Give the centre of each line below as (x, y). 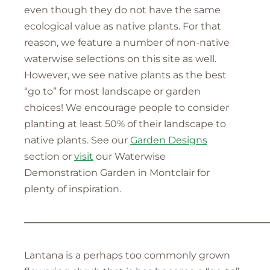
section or (49, 156)
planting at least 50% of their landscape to (125, 124)
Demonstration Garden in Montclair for (117, 172)
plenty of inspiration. (73, 189)
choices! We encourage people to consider (127, 107)
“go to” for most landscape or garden (112, 91)
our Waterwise (130, 156)
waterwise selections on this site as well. (120, 58)
